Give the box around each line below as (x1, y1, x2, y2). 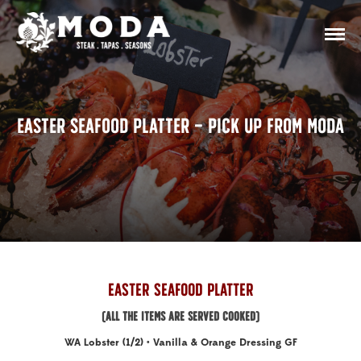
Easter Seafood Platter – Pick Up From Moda (17, 112, 344, 139)
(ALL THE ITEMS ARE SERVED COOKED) (102, 309, 259, 324)
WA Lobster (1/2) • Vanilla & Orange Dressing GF (64, 337, 297, 348)
